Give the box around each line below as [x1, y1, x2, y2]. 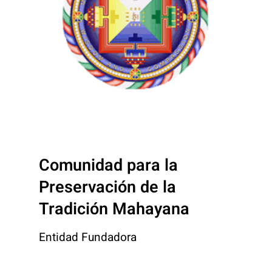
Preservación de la [39, 175, 176, 199]
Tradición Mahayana [39, 197, 189, 221]
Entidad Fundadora [39, 228, 137, 246]
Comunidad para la [39, 153, 178, 177]
